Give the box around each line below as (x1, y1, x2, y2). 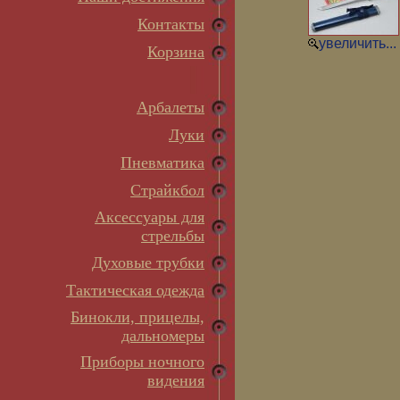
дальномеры (121, 327, 204, 345)
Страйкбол (130, 181, 204, 199)
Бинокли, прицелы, (71, 308, 204, 326)
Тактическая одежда (66, 281, 204, 299)
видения (147, 371, 204, 389)
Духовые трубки (92, 254, 204, 271)
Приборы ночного (80, 353, 204, 371)
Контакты (137, 15, 204, 33)
